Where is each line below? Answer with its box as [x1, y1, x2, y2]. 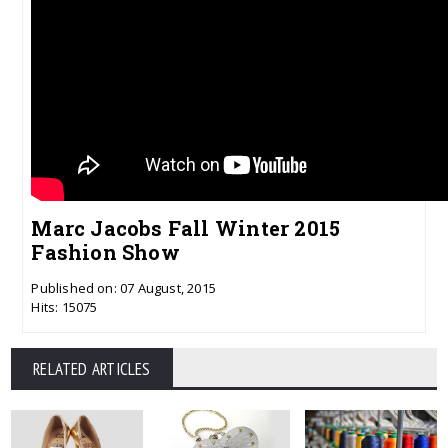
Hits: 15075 [31, 297, 98, 316]
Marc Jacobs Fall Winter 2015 [31, 214, 341, 241]
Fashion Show [31, 238, 180, 265]
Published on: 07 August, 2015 [31, 278, 216, 297]
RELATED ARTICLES [33, 357, 151, 380]
